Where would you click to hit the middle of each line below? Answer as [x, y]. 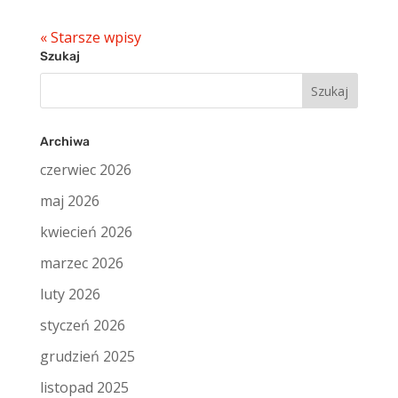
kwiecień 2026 [86, 232]
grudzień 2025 [87, 357]
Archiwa [64, 142]
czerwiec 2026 [85, 170]
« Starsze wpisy [90, 38]
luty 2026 [70, 295]
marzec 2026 [81, 263]
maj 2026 [69, 201]
